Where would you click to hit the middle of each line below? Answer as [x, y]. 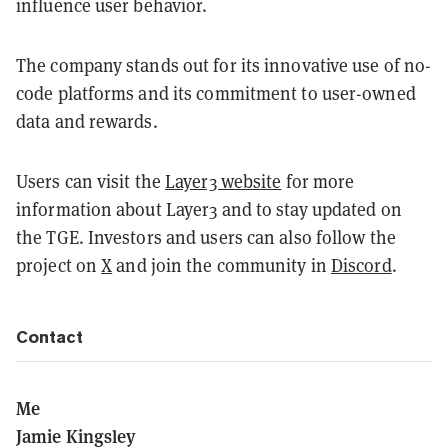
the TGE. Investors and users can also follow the [206, 236]
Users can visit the [90, 180]
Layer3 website [223, 180]
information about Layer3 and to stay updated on [209, 208]
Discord [361, 264]
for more [318, 180]
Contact [49, 336]
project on [59, 264]
